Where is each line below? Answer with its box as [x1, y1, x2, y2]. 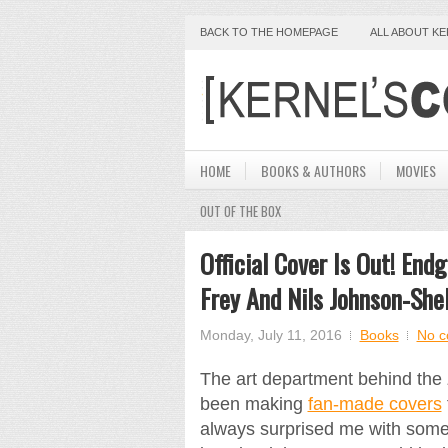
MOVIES [395, 160, 436, 181]
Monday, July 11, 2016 [199, 327, 342, 343]
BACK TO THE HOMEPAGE [199, 26, 338, 38]
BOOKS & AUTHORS [260, 160, 366, 181]
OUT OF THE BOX [199, 201, 281, 221]
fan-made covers [307, 394, 442, 414]
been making [199, 394, 308, 414]
